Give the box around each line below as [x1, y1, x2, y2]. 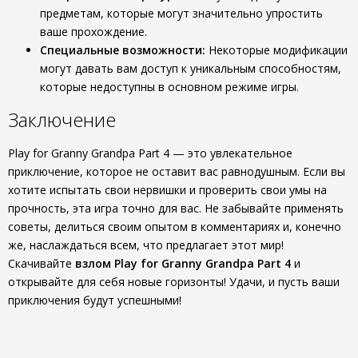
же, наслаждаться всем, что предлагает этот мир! [8, 237, 284, 253]
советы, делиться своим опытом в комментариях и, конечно [8, 219, 341, 234]
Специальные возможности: [40, 42, 205, 58]
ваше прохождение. [40, 24, 147, 39]
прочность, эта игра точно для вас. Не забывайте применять [8, 201, 344, 216]
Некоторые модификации [205, 42, 348, 58]
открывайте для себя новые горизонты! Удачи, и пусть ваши [8, 274, 340, 289]
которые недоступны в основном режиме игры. [40, 79, 299, 94]
